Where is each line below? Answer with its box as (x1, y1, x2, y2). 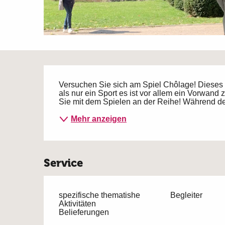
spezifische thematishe (59, 190, 141, 199)
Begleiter (170, 190, 202, 199)
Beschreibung (44, 67, 189, 92)
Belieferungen (59, 207, 109, 216)
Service (44, 156, 83, 170)
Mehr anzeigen (71, 115, 127, 124)
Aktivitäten (59, 199, 96, 208)
